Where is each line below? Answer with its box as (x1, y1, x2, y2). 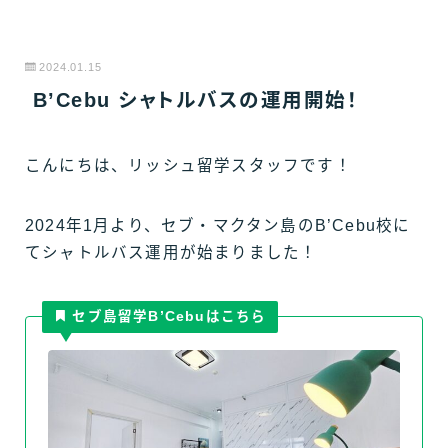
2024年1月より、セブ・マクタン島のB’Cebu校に (25, 217, 411, 234)
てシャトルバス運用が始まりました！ (25, 244, 318, 261)
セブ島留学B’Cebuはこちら (67, 308, 267, 324)
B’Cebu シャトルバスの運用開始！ (25, 89, 358, 111)
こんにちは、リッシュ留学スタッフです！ (25, 157, 352, 174)
